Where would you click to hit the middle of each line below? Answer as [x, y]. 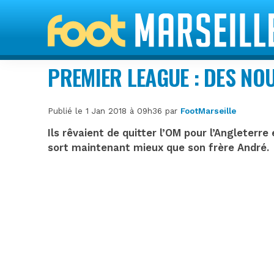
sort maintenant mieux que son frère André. [159, 148]
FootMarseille [209, 111]
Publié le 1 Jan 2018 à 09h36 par [114, 111]
